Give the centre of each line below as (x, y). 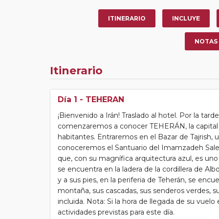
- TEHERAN (101, 99)
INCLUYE (186, 18)
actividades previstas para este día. (116, 212)
